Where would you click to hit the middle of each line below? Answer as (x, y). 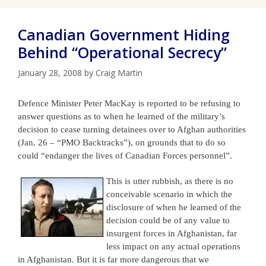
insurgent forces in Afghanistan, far (172, 233)
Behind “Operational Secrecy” (122, 52)
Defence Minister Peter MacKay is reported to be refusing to (129, 103)
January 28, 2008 (50, 72)
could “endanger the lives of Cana (81, 155)
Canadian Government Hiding (124, 34)
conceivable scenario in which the (169, 194)
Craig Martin (119, 72)
